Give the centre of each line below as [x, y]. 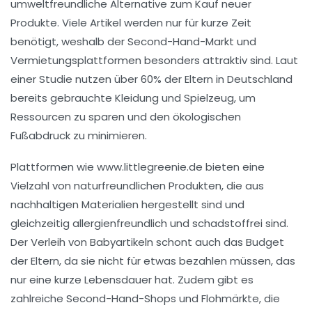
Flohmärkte [230, 298]
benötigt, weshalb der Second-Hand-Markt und [133, 41]
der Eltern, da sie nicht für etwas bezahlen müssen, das [153, 260]
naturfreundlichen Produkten [148, 185]
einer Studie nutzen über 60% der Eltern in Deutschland [151, 79]
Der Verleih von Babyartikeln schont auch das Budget [147, 242]
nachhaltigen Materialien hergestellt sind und [127, 204]
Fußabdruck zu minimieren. [79, 135]
